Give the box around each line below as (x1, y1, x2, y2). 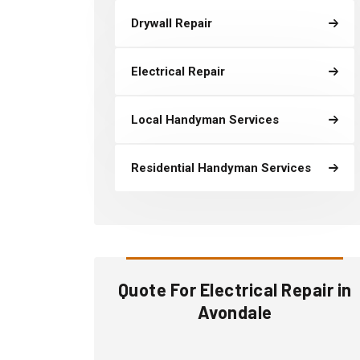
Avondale (197, 301, 272, 322)
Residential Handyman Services (131, 161, 311, 175)
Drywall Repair (131, 16, 212, 31)
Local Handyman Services (131, 112, 279, 127)
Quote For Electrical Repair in (117, 279, 352, 300)
